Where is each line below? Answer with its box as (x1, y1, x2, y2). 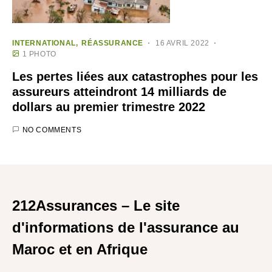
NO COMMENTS (22, 126, 82, 135)
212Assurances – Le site (12, 197, 180, 214)
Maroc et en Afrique (12, 241, 148, 258)
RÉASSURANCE (81, 39, 144, 48)
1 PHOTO (22, 50, 56, 59)
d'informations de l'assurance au (12, 219, 239, 236)
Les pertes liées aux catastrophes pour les (12, 70, 258, 84)
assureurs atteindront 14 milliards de (12, 85, 226, 99)
